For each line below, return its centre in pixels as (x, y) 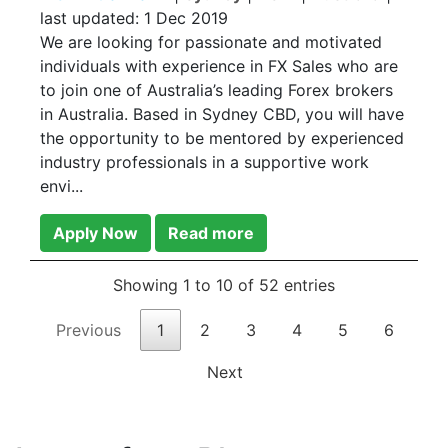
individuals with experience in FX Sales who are (219, 66)
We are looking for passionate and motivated (211, 42)
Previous (88, 330)
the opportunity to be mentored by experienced (222, 138)
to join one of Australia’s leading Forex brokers (216, 90)
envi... (61, 186)
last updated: (92, 18)
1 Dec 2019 (186, 18)
